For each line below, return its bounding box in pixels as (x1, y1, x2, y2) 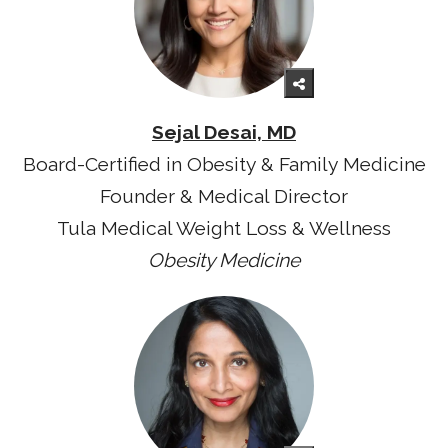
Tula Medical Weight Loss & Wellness (57, 216, 391, 240)
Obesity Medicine (148, 248, 300, 272)
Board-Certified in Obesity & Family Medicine (22, 152, 426, 176)
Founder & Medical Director (100, 184, 348, 208)
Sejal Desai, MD (152, 120, 296, 144)
